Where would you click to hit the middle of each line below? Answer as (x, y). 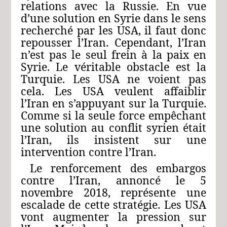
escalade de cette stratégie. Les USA (113, 204)
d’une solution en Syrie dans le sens (113, 18)
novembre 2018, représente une (113, 192)
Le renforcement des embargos (118, 168)
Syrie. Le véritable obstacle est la (113, 66)
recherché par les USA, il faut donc (113, 30)
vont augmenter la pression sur (113, 216)
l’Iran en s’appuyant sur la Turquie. (113, 103)
